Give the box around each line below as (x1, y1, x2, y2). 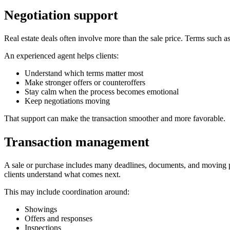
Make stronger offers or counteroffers (25, 78, 145, 87)
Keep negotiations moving (25, 97, 110, 106)
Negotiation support (4, 8, 118, 23)
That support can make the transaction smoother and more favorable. (4, 114, 225, 123)
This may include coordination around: (4, 187, 129, 196)
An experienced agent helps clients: (4, 51, 119, 61)
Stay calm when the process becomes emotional (25, 87, 179, 97)
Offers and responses (25, 214, 92, 223)
